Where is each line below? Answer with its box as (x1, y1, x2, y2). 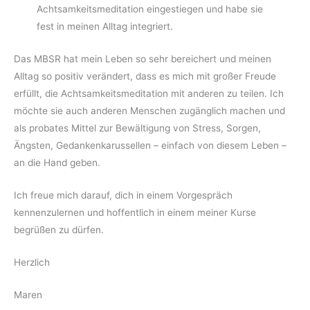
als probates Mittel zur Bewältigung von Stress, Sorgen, (14, 122, 261, 134)
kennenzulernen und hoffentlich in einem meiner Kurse (14, 207, 256, 219)
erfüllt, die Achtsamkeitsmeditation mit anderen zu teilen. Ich (14, 88, 284, 100)
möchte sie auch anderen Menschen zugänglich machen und (14, 105, 285, 117)
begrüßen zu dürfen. (14, 224, 104, 236)
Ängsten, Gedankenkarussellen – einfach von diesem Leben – (14, 140, 286, 152)
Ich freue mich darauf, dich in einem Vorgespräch (14, 190, 232, 201)
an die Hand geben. (14, 157, 100, 169)
